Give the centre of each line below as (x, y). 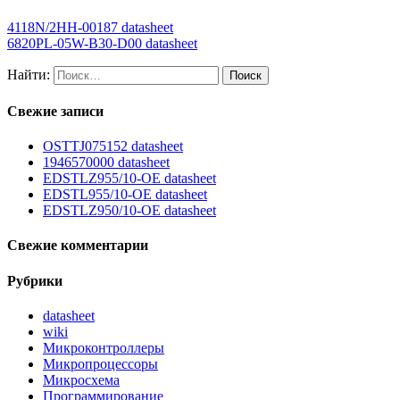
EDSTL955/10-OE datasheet (125, 195)
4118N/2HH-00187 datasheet (90, 27)
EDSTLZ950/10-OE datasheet (129, 211)
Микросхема (81, 380)
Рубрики (35, 280)
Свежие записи (55, 111)
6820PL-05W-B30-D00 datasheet (102, 43)
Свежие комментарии (78, 246)
